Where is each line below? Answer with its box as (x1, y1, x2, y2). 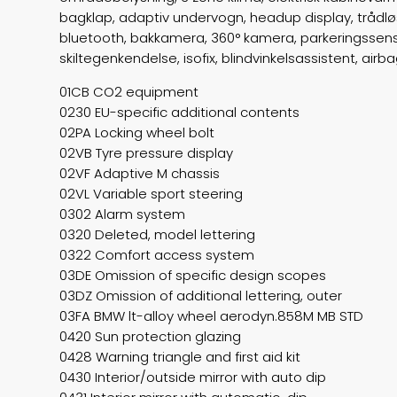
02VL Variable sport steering (59, 184, 244, 204)
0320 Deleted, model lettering (59, 225, 256, 245)
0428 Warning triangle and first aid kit (59, 347, 301, 367)
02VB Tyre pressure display (59, 144, 234, 163)
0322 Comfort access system (59, 245, 255, 265)
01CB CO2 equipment (59, 82, 199, 102)
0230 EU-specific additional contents (59, 103, 300, 122)
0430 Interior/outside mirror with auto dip (59, 368, 327, 387)
